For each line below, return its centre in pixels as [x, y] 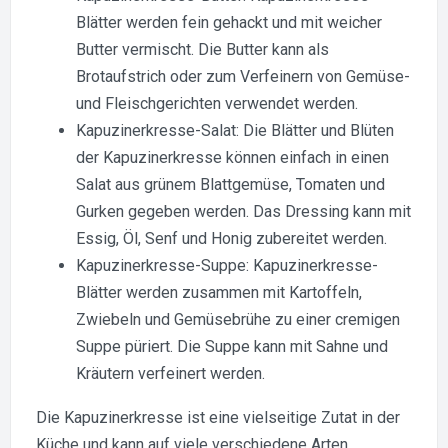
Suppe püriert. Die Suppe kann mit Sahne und [232, 346]
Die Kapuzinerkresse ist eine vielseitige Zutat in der [218, 417]
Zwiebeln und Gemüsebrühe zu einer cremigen [238, 319]
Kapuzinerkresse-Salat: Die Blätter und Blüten [235, 130]
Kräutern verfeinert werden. [170, 373]
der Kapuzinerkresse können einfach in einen [232, 157]
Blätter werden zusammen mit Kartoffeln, [219, 292]
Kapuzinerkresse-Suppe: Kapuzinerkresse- [227, 265]
